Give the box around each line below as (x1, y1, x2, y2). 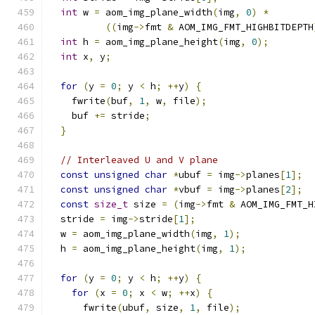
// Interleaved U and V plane (60, 154, 218, 166)
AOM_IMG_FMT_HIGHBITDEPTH (173, 21, 314, 33)
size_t (94, 198, 128, 210)
